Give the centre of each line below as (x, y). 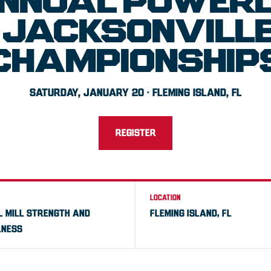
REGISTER (135, 133)
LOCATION (165, 198)
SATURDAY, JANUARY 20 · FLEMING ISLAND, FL (135, 93)
